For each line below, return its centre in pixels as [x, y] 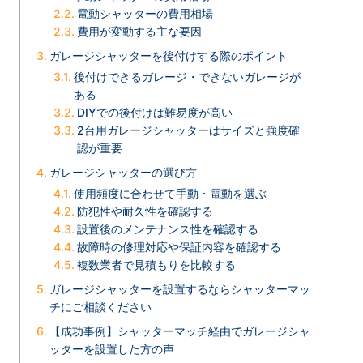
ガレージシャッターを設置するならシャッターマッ [179, 288]
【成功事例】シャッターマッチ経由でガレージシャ [179, 331]
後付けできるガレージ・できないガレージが [187, 76]
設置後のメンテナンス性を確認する [167, 228]
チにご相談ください [100, 306]
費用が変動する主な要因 [139, 31]
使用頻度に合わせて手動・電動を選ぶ [170, 193]
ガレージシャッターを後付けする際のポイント [168, 55]
